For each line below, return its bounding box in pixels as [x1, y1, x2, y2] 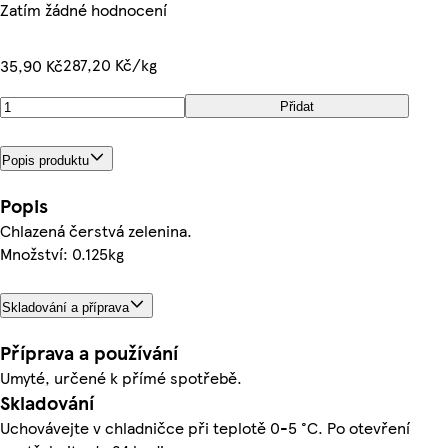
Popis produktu [2, 152, 89, 168]
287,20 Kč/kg [63, 53, 157, 76]
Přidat [280, 98, 314, 114]
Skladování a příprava [2, 299, 129, 315]
